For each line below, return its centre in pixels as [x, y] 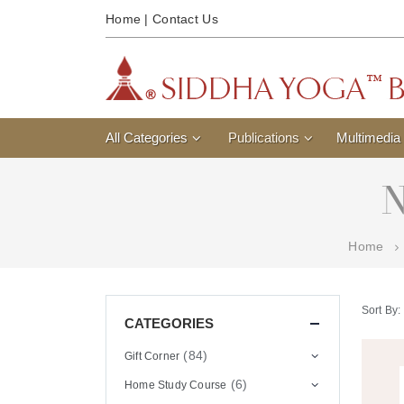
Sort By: [381, 310]
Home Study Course [176, 385]
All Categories [147, 138]
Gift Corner [152, 356]
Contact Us [185, 19]
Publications [264, 138]
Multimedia [368, 138]
